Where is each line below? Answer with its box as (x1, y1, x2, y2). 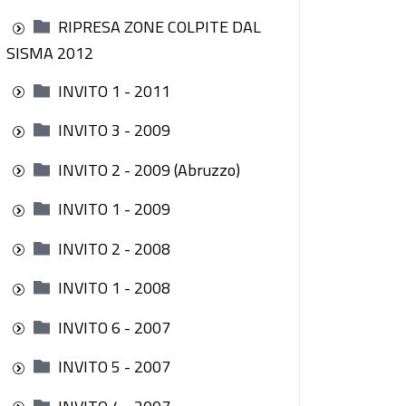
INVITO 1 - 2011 (58, 78, 170, 103)
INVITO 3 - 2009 (58, 118, 170, 142)
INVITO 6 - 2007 (58, 314, 170, 340)
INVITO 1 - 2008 (58, 275, 170, 300)
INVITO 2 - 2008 (58, 236, 170, 261)
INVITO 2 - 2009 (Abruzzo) (58, 157, 240, 182)
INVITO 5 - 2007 (58, 354, 170, 379)
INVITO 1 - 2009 (58, 197, 170, 221)
